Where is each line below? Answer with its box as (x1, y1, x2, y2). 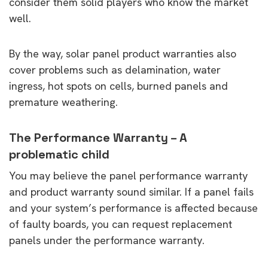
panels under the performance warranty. (9, 233, 205, 247)
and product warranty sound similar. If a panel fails (9, 184, 254, 199)
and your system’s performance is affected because (9, 200, 258, 215)
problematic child (9, 146, 109, 162)
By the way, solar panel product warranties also (9, 46, 236, 60)
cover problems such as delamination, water (9, 62, 221, 77)
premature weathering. (9, 95, 118, 109)
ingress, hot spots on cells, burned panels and (9, 78, 228, 93)
